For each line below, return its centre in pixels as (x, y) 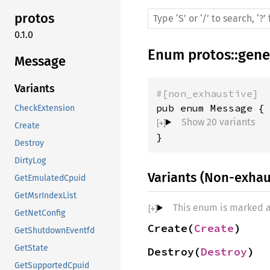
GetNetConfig (40, 213)
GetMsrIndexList (46, 196)
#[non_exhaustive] (207, 93)
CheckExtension (45, 108)
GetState (31, 248)
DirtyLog (30, 161)
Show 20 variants (218, 122)
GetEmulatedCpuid (50, 178)
